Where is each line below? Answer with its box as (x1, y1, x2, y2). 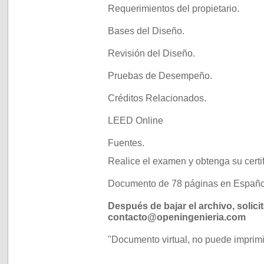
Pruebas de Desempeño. (108, 70, 212, 81)
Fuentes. (108, 137, 144, 148)
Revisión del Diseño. (108, 48, 195, 58)
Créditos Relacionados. (108, 93, 206, 103)
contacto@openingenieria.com (108, 212, 246, 222)
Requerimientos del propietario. (108, 3, 239, 14)
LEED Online (108, 115, 163, 126)
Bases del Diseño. (108, 25, 184, 36)
